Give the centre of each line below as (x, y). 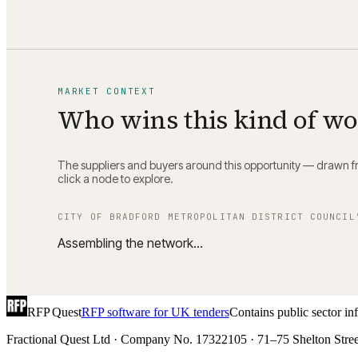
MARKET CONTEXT (107, 91)
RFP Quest (54, 312)
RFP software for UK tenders (155, 312)
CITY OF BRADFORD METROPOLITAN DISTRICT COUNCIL (207, 217)
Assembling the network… (130, 243)
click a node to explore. (115, 179)
